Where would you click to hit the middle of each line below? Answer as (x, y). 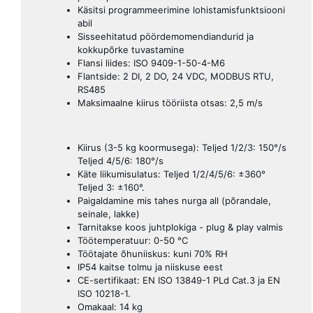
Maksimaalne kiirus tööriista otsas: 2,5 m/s (170, 103)
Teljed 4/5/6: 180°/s (121, 161)
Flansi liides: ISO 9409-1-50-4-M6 (151, 63)
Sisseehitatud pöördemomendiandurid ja (166, 37)
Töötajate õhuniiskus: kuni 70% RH (153, 254)
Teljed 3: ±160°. (111, 188)
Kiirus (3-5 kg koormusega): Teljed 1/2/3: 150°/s (182, 148)
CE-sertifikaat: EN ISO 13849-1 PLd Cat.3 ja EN (179, 281)
